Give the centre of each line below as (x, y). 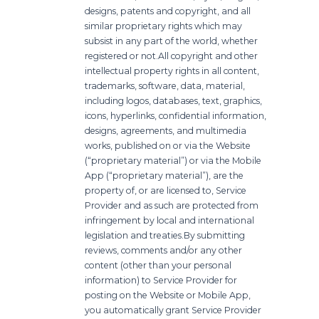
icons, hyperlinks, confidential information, (176, 115)
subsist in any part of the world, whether (172, 41)
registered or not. (122, 56)
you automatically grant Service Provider (173, 310)
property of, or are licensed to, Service (166, 190)
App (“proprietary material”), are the (164, 175)
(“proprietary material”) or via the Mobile (173, 160)
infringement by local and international (170, 220)
